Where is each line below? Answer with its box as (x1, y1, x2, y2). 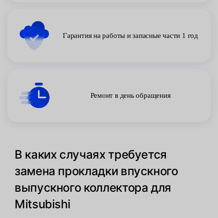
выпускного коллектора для (15, 181, 172, 195)
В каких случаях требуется (15, 147, 167, 162)
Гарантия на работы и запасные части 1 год (63, 32, 198, 39)
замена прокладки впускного (15, 164, 178, 178)
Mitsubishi (15, 197, 71, 211)
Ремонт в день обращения (90, 91, 171, 99)
